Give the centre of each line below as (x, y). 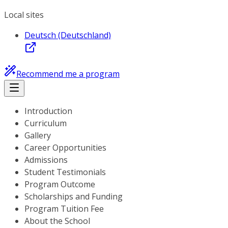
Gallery (38, 135)
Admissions (46, 160)
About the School (57, 221)
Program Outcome (60, 184)
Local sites (24, 15)
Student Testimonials (65, 172)
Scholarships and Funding (74, 196)
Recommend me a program (68, 74)
